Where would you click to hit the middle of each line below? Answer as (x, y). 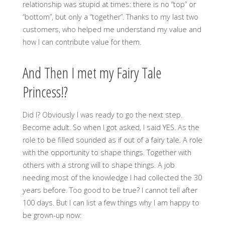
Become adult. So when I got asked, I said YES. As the (111, 128)
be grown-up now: (52, 215)
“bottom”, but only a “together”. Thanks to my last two (110, 17)
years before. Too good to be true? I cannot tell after (110, 190)
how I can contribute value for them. (82, 42)
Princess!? (45, 91)
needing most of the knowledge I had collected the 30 (112, 178)
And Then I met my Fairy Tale (92, 72)
